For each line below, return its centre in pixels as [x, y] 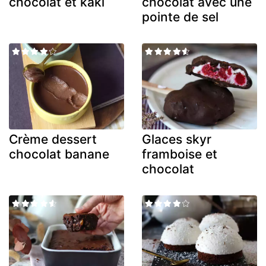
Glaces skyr [177, 140]
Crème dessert [53, 140]
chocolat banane [59, 154]
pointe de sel [180, 17]
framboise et [180, 154]
